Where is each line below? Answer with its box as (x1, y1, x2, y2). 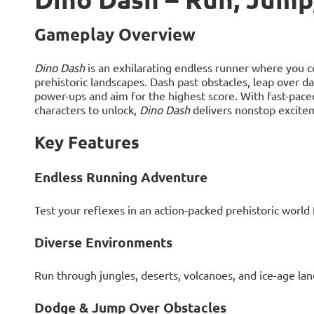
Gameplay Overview (34, 22, 196, 45)
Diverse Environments (34, 233, 172, 251)
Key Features (34, 130, 139, 153)
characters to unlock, (34, 102, 139, 116)
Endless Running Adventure (34, 168, 207, 186)
